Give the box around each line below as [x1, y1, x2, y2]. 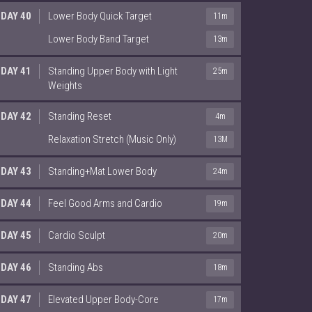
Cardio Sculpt [48, 228, 105, 242]
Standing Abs [48, 260, 103, 274]
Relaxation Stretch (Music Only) [48, 132, 176, 146]
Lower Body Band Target [48, 32, 149, 45]
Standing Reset [48, 109, 111, 123]
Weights [48, 79, 82, 92]
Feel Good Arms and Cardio [48, 196, 162, 210]
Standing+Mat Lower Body [48, 164, 157, 178]
